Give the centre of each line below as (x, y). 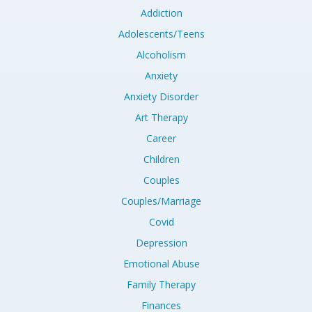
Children (161, 159)
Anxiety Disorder (161, 96)
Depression (161, 243)
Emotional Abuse (161, 264)
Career (161, 138)
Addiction (161, 13)
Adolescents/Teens (161, 34)
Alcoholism (161, 55)
